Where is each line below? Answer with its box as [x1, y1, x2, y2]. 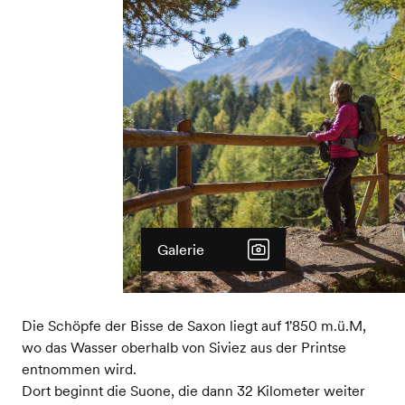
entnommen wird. [21, 359, 137, 378]
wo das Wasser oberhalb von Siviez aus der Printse [21, 337, 346, 356]
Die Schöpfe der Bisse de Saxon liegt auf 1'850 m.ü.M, [21, 316, 366, 334]
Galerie [156, 240, 204, 259]
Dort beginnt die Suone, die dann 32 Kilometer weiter [21, 381, 365, 400]
